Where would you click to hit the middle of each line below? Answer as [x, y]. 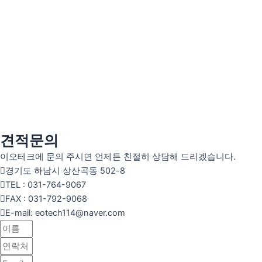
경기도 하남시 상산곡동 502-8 [65, 171]
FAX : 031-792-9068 [46, 199]
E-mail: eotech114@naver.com [65, 213]
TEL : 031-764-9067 [46, 185]
